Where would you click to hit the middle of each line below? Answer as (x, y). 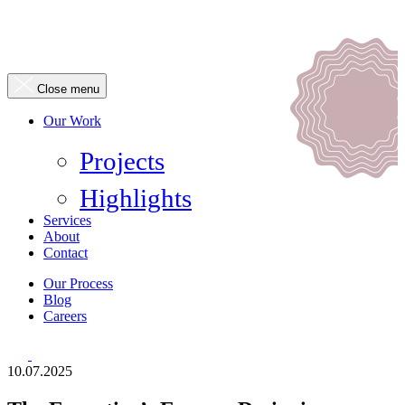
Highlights (136, 198)
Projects (122, 161)
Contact (66, 253)
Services (67, 220)
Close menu (68, 89)
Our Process (78, 283)
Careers (65, 316)
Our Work (72, 121)
